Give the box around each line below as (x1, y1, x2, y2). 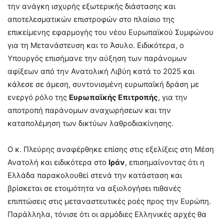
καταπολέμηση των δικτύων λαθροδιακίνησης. (7, 118, 173, 128)
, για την (158, 92, 187, 102)
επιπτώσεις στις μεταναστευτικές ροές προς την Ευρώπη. (7, 196, 211, 206)
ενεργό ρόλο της (7, 92, 69, 102)
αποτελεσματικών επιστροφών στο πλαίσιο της (7, 14, 174, 24)
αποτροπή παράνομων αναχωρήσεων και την (7, 105, 171, 115)
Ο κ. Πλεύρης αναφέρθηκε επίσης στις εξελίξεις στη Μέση (7, 144, 214, 154)
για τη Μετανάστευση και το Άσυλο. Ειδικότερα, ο (7, 40, 184, 50)
